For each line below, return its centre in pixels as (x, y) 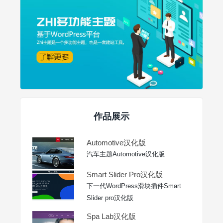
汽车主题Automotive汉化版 (126, 154)
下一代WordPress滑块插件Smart (134, 186)
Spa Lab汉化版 (111, 216)
